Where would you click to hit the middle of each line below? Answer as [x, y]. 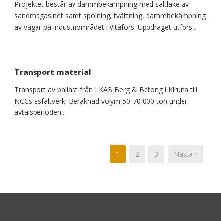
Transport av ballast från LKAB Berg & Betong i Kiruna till [106, 90]
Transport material [53, 72]
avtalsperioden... [40, 112]
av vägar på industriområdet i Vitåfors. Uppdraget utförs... [106, 27]
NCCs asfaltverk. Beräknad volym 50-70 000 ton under [101, 101]
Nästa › [185, 154]
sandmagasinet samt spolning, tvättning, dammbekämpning [110, 16]
